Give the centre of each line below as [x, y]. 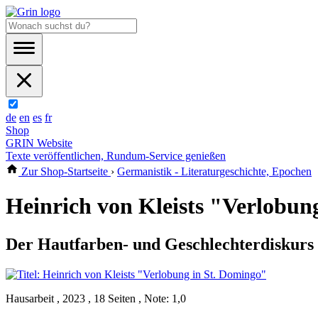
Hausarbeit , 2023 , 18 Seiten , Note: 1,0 [96, 298]
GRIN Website [39, 143]
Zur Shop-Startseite [65, 171]
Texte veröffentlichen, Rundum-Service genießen [116, 156]
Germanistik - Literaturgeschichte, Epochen [214, 171]
